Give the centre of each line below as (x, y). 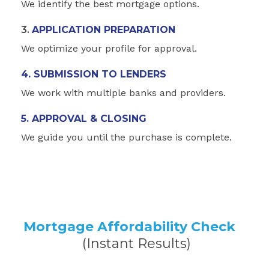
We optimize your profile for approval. (109, 48)
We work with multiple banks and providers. (123, 92)
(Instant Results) (136, 243)
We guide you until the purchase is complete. (126, 137)
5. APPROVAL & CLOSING (84, 118)
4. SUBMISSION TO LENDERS (94, 74)
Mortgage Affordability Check (134, 226)
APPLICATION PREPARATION (104, 29)
